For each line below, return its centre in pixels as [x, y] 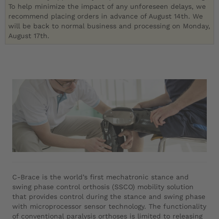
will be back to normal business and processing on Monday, [109, 26]
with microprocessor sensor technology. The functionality [109, 207]
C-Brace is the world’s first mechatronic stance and [100, 177]
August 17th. [29, 36]
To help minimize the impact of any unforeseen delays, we [107, 7]
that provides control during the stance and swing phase [109, 197]
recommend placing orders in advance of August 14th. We [106, 16]
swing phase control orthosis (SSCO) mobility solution [103, 187]
